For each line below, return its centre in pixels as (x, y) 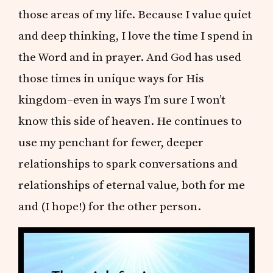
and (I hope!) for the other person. (110, 206)
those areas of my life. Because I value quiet (135, 14)
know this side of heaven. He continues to (130, 121)
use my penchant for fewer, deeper (111, 142)
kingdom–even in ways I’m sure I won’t (122, 100)
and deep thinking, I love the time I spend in (136, 36)
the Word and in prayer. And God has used (130, 57)
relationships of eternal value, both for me (132, 185)
